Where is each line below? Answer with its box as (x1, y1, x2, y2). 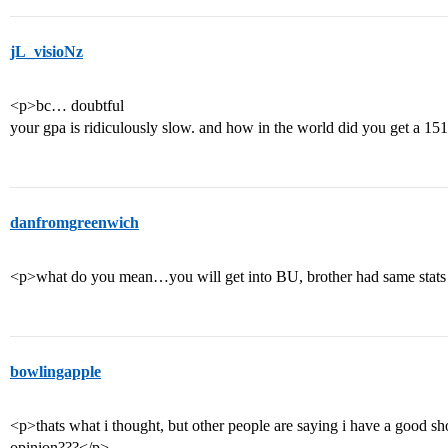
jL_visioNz (10, 43, 83, 60)
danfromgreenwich (10, 214, 139, 231)
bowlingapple (10, 363, 101, 380)
